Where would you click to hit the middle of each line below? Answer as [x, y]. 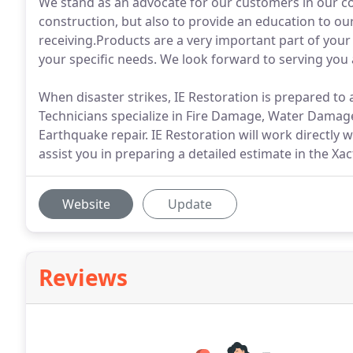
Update [190, 204]
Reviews [83, 277]
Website [86, 204]
